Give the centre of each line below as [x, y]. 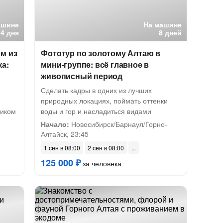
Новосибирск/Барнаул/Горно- [118, 124]
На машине [163, 24]
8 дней [170, 32]
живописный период [82, 76]
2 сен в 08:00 [106, 148]
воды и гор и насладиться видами [96, 111]
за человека [101, 163]
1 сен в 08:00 [62, 148]
